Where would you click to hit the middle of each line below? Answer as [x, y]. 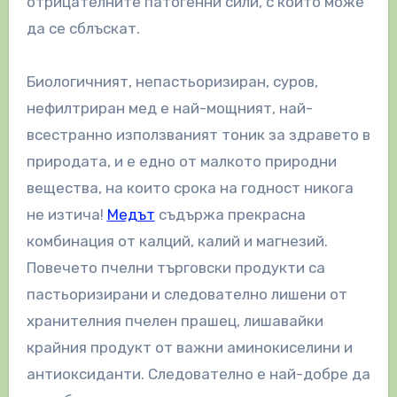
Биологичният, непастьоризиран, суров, [172, 81]
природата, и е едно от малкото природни [181, 161]
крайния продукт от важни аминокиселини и [189, 347]
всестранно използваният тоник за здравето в [198, 134]
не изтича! [66, 214]
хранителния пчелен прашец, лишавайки [175, 320]
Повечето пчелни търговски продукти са [175, 267]
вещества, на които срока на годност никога [190, 187]
